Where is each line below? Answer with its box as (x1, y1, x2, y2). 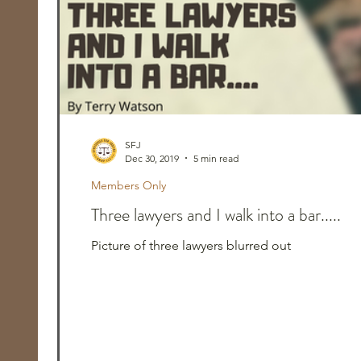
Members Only (91, 177, 166, 193)
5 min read (193, 151, 239, 164)
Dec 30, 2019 (125, 151, 179, 164)
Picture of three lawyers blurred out (91, 237, 291, 253)
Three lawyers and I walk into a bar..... (91, 201, 341, 227)
